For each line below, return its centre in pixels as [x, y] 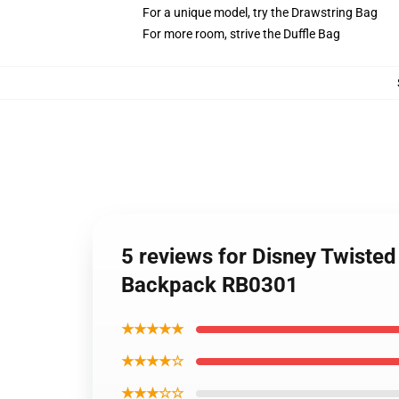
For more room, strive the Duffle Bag [241, 34]
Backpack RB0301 [210, 285]
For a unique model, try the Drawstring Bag [260, 12]
